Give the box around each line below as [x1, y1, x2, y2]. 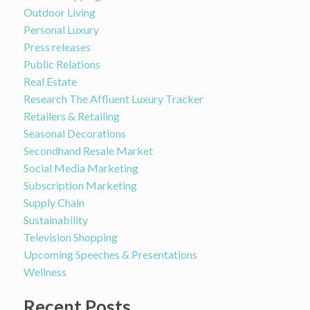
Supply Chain [23, 195, 84, 209]
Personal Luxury [23, 22, 99, 36]
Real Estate [23, 74, 77, 88]
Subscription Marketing [23, 178, 137, 192]
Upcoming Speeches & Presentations [23, 247, 197, 261]
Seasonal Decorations [23, 126, 126, 140]
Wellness [23, 264, 66, 278]
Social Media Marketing [23, 161, 138, 174]
